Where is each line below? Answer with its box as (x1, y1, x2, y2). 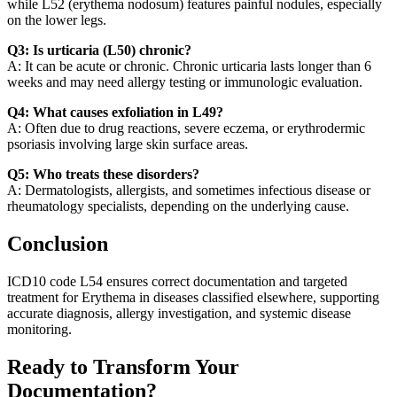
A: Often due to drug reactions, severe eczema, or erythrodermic (7, 120, 365, 136)
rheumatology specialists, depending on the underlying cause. (7, 198, 349, 214)
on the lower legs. (7, 12, 106, 27)
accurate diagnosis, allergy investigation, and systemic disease (7, 305, 351, 321)
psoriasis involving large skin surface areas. (7, 136, 248, 152)
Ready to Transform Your (7, 354, 239, 378)
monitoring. (7, 321, 72, 337)
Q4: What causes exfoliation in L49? (7, 104, 223, 120)
